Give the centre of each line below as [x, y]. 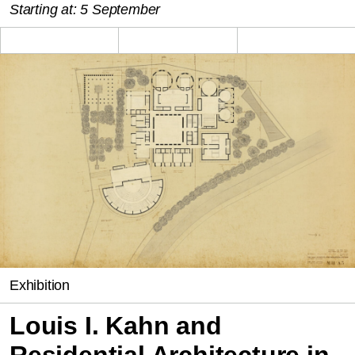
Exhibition [40, 285]
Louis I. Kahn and [116, 325]
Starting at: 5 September [85, 10]
